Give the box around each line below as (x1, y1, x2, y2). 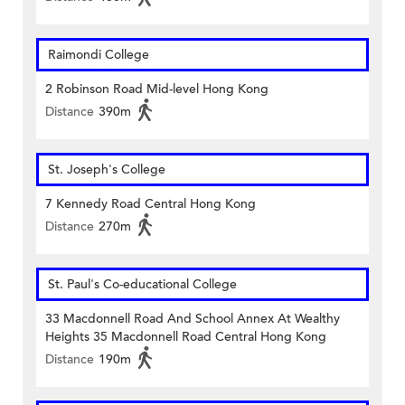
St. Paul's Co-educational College (48, 276, 237, 294)
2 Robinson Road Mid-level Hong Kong (45, 80, 268, 99)
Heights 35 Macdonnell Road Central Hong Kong (45, 328, 326, 346)
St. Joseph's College (48, 161, 165, 179)
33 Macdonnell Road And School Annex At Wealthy (45, 310, 340, 328)
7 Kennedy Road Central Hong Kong (45, 195, 256, 213)
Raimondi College (48, 46, 149, 64)
